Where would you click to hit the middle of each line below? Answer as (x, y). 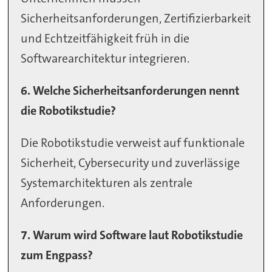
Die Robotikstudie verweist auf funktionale (133, 142)
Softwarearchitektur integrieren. (105, 58)
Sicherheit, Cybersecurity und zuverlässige (131, 162)
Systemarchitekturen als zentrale (107, 182)
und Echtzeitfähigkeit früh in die (105, 38)
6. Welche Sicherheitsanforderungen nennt (130, 90)
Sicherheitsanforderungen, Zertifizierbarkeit (136, 18)
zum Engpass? (57, 255)
